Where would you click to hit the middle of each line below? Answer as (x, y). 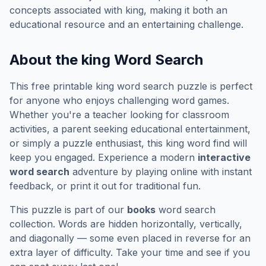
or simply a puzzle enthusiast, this (88, 143)
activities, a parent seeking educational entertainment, (130, 129)
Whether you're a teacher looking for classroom (119, 115)
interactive (224, 157)
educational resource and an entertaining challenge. (126, 24)
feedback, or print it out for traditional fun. (105, 186)
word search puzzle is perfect (183, 86)
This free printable (53, 86)
